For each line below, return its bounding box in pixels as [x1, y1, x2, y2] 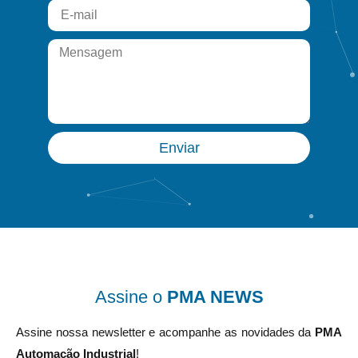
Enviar [158, 140, 200, 157]
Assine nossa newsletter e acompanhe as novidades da [16, 325, 315, 340]
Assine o [94, 287, 167, 308]
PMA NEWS [166, 287, 264, 308]
